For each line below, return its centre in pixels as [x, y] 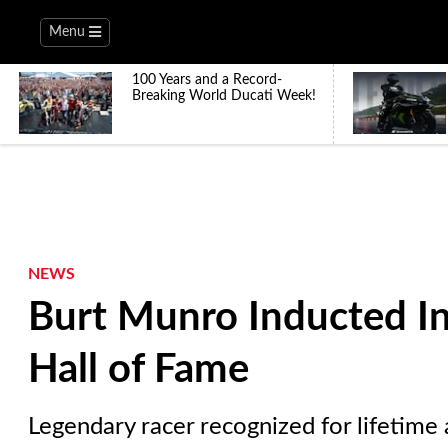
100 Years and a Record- [207, 80]
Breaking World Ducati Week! [224, 96]
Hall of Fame [138, 370]
